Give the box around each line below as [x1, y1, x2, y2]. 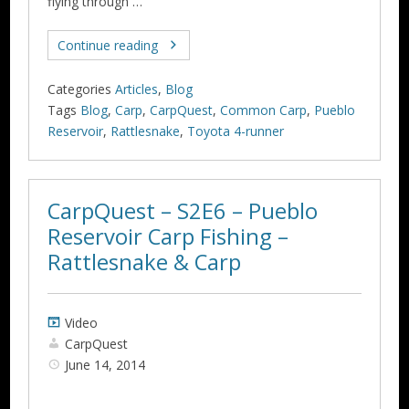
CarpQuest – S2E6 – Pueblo [47, 195, 319, 225]
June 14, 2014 [65, 355, 146, 373]
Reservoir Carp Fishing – [47, 221, 289, 251]
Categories [47, 79, 112, 98]
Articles [115, 79, 159, 98]
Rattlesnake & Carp [47, 246, 242, 277]
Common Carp [220, 100, 308, 119]
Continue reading [58, 36, 159, 54]
